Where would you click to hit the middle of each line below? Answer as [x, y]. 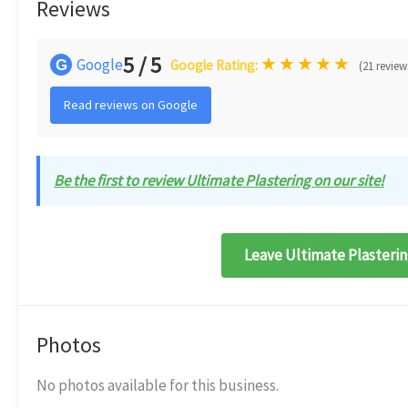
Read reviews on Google [131, 105]
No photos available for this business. [158, 385]
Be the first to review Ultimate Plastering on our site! [219, 180]
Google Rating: [215, 65]
